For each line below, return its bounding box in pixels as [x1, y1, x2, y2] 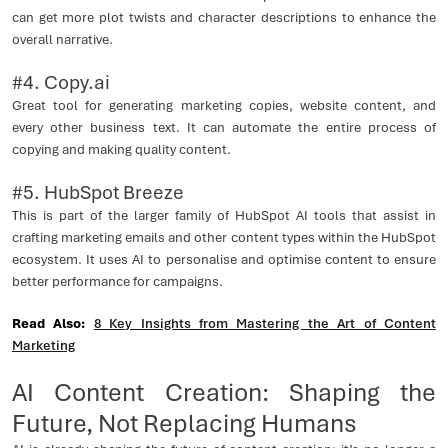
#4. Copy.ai [12, 70, 110, 95]
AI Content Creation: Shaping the [12, 377, 436, 408]
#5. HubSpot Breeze [12, 180, 184, 205]
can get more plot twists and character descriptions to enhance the [12, 9, 436, 26]
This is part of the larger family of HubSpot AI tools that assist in [12, 207, 436, 224]
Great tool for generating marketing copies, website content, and [12, 97, 436, 114]
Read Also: [12, 315, 94, 332]
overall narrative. [12, 31, 113, 48]
